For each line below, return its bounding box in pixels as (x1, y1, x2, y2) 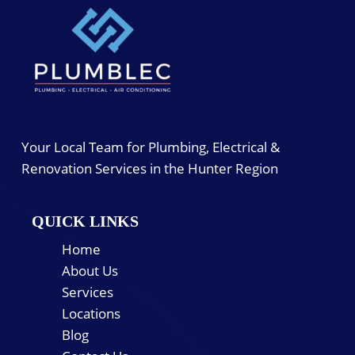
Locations (62, 304, 121, 323)
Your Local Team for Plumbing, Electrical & (21, 137, 280, 156)
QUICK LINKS (32, 212, 139, 231)
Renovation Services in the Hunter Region (21, 158, 278, 177)
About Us (62, 261, 119, 281)
